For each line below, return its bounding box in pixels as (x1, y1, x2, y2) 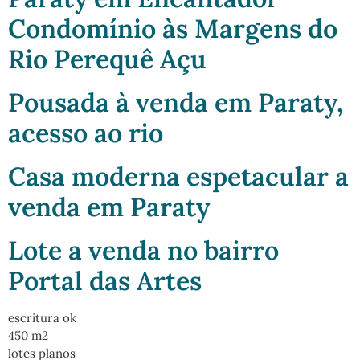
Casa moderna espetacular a (8, 160, 349, 194)
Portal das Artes (8, 264, 202, 298)
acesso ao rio (8, 117, 163, 150)
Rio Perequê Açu (8, 43, 207, 76)
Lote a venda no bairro (8, 234, 279, 268)
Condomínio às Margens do (8, 12, 337, 46)
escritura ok (8, 310, 76, 326)
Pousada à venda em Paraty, (8, 86, 343, 120)
